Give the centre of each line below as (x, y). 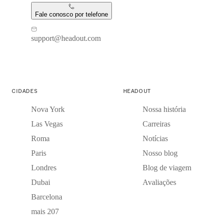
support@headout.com (66, 38)
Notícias (155, 138)
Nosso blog (160, 153)
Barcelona (47, 197)
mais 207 (45, 211)
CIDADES (25, 90)
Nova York (48, 109)
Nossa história (164, 109)
